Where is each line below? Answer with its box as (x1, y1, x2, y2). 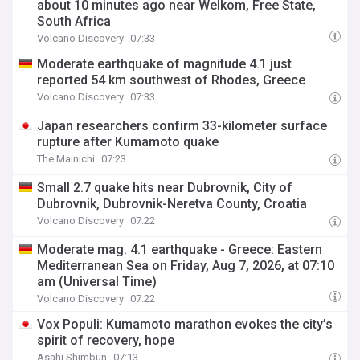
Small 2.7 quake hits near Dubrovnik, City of (37, 180, 293, 195)
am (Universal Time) (37, 274, 157, 289)
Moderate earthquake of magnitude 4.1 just (37, 56, 292, 72)
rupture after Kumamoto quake (37, 134, 219, 149)
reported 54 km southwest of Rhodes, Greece (37, 72, 306, 88)
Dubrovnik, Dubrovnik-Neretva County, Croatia (37, 196, 308, 211)
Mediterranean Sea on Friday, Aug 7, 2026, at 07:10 (37, 258, 335, 273)
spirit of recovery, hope (37, 333, 175, 348)
